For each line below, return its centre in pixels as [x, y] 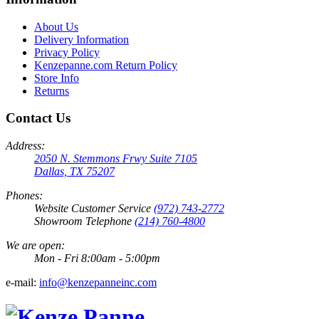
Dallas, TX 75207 [74, 171]
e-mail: [21, 282]
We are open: [35, 245]
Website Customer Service [94, 208]
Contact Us [38, 118]
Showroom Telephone [84, 221]
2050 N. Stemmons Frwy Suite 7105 [116, 158]
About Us [56, 26]
